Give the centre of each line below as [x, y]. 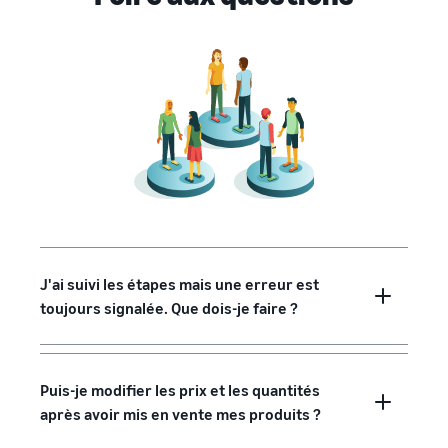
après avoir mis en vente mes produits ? [180, 413]
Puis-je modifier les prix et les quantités [180, 389]
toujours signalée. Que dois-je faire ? [169, 307]
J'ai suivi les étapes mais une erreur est [179, 283]
